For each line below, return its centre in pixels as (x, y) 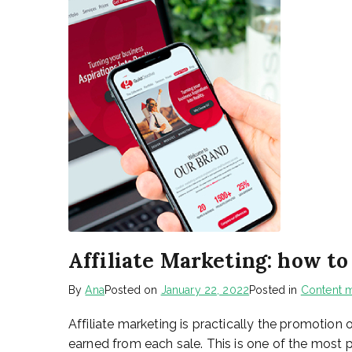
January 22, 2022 (205, 290)
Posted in (275, 290)
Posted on (132, 290)
